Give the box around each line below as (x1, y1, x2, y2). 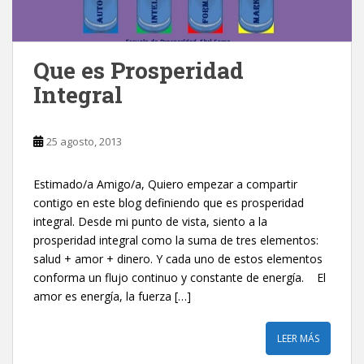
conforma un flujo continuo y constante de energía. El (33, 270, 326, 286)
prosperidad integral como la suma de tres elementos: (33, 232, 318, 249)
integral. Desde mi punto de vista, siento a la (33, 214, 267, 230)
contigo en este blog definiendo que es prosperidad (33, 195, 304, 211)
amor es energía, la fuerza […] (33, 288, 191, 305)
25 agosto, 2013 (46, 134, 122, 149)
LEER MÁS (277, 331, 319, 346)
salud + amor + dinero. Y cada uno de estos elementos (33, 251, 323, 267)
